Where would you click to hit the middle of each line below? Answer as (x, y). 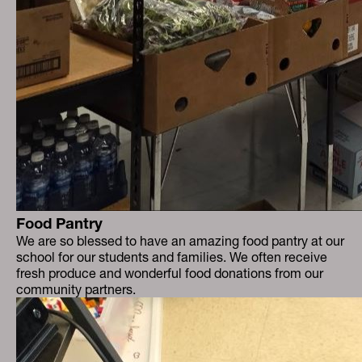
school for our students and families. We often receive (172, 257)
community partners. (76, 289)
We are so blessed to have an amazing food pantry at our (180, 241)
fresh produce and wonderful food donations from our (170, 273)
